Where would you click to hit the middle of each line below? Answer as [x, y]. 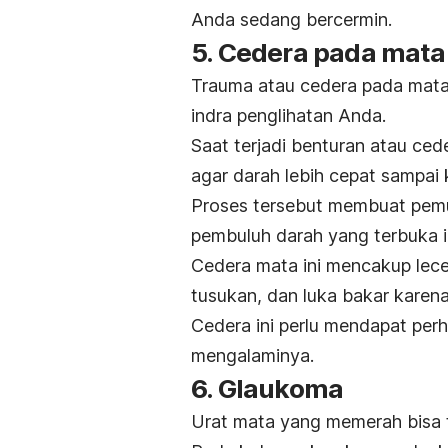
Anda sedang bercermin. [291, 20]
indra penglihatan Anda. [288, 116]
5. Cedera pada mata [318, 53]
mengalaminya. [252, 356]
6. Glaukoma [267, 389]
